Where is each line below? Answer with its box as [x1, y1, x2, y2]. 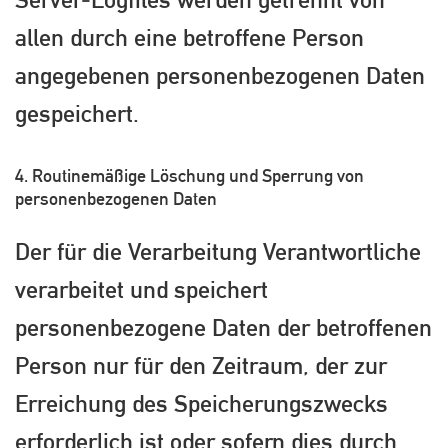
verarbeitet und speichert [15, 275, 268, 304]
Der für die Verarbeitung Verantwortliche [15, 237, 421, 266]
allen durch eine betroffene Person [15, 22, 364, 51]
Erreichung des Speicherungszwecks [15, 389, 388, 418]
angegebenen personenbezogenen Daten [15, 60, 425, 89]
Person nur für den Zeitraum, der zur [15, 351, 387, 380]
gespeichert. [15, 98, 139, 127]
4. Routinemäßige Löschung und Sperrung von [15, 164, 364, 186]
